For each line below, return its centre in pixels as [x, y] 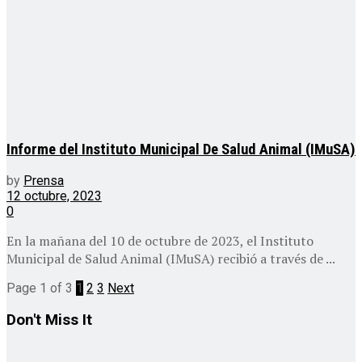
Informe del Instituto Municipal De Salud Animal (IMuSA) [181, 149]
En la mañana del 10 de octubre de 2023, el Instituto [160, 241]
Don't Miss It [49, 320]
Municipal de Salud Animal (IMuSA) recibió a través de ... [171, 259]
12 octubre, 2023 [54, 196]
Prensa [44, 181]
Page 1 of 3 [40, 288]
